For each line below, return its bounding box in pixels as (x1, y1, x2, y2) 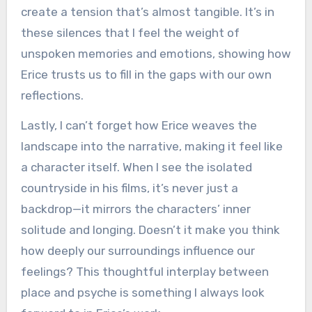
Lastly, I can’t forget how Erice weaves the (20, 118, 257, 132)
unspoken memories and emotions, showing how (20, 47, 291, 61)
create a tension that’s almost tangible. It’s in (20, 5, 274, 19)
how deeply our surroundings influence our (20, 243, 255, 258)
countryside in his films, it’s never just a (20, 180, 238, 195)
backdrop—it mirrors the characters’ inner (20, 201, 251, 216)
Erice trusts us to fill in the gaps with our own (20, 68, 272, 82)
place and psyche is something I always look (20, 285, 265, 299)
